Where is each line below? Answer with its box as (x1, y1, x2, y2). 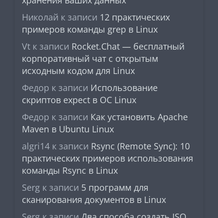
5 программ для (81, 181, 148, 193)
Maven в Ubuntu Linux (22, 123, 114, 135)
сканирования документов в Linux (22, 193, 166, 205)
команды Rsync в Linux (22, 164, 118, 176)
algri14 (22, 140, 50, 152)
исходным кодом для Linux (22, 64, 135, 76)
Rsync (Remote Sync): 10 (91, 140, 190, 152)
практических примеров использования (22, 152, 193, 164)
